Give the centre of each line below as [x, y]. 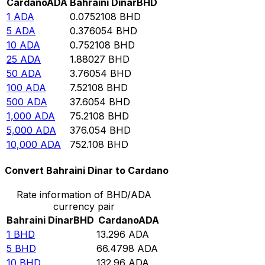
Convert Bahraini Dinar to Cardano [87, 171]
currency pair [84, 207]
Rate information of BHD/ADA [84, 195]
